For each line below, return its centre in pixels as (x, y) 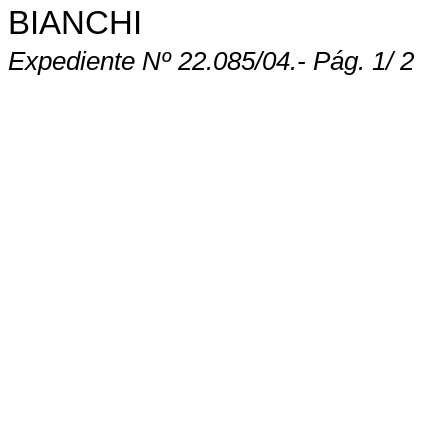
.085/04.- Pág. (289, 61)
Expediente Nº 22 (107, 61)
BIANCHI (75, 22)
